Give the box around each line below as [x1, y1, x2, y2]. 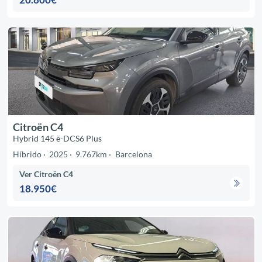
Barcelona [115, 149, 152, 159]
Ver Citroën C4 [19, 169, 74, 180]
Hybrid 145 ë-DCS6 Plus [12, 133, 102, 143]
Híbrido [12, 149, 42, 159]
